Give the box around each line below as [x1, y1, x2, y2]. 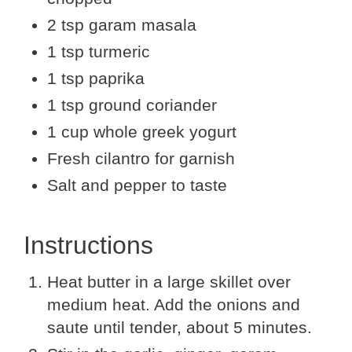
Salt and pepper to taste [47, 175, 227, 194]
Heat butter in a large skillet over [47, 272, 291, 291]
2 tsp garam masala [47, 15, 196, 34]
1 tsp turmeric [47, 42, 150, 60]
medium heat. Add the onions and [47, 295, 300, 313]
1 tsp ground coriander [47, 95, 217, 114]
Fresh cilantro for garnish [47, 148, 235, 167]
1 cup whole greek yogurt [47, 122, 236, 141]
